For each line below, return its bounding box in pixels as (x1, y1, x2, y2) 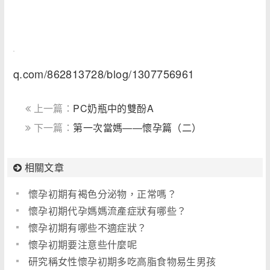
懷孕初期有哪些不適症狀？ (28, 221, 147, 235)
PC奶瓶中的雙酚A (73, 101, 154, 116)
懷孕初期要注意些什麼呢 (28, 237, 137, 252)
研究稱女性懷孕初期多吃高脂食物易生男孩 (28, 254, 216, 269)
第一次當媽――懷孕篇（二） (73, 121, 202, 135)
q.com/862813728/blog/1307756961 (13, 66, 195, 82)
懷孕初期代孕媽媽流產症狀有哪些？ (28, 204, 187, 218)
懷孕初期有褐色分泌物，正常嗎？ (28, 187, 177, 201)
